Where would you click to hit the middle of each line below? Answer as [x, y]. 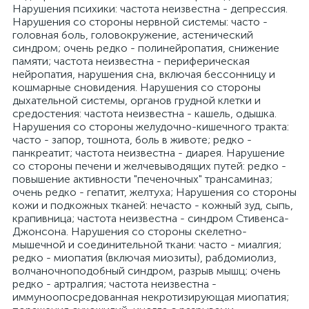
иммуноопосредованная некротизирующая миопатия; [151, 297]
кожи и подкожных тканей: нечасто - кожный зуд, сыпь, [153, 205]
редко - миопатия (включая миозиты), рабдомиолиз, [144, 258]
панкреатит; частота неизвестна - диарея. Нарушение [149, 153]
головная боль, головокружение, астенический [133, 35]
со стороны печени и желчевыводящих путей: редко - [149, 166]
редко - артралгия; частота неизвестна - [114, 284]
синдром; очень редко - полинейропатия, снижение [146, 48]
